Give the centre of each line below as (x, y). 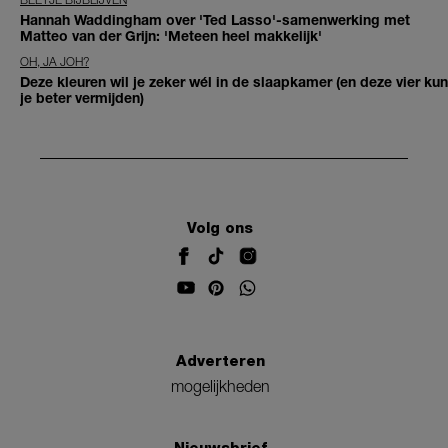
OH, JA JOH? (54, 62)
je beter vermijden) (82, 98)
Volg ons (220, 227)
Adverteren (220, 361)
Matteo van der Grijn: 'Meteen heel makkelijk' (171, 36)
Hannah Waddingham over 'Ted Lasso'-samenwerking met (215, 20)
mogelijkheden (220, 386)
